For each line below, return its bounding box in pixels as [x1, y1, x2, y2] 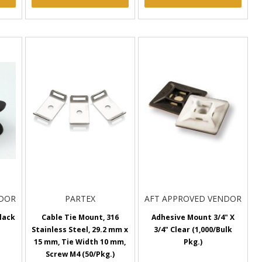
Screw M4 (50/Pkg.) [45, 249, 115, 260]
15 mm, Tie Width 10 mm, [34, 237, 126, 247]
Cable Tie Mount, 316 [41, 212, 119, 223]
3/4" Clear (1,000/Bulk [153, 225, 232, 235]
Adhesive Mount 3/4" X [151, 212, 235, 223]
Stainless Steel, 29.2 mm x [32, 225, 129, 235]
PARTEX [64, 193, 95, 205]
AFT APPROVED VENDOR [144, 193, 242, 205]
